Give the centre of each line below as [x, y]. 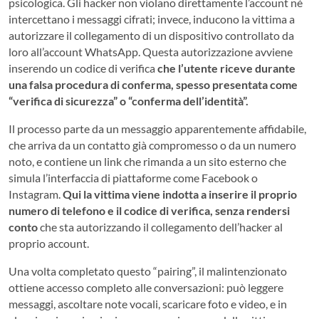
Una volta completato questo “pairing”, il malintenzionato [148, 271]
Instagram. [35, 194]
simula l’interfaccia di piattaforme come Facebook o [133, 177]
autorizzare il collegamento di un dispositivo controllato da [151, 35]
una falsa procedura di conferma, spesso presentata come [153, 84]
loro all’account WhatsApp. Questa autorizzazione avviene [151, 51]
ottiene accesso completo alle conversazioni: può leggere [146, 287]
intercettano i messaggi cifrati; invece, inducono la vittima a [152, 19]
